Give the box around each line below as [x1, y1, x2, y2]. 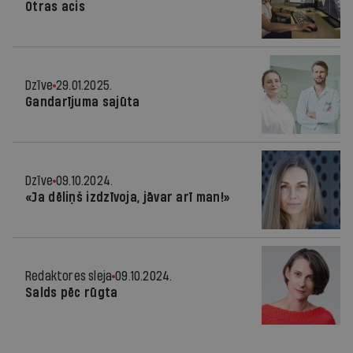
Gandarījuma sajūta [25, 95, 140, 109]
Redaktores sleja [25, 269, 113, 283]
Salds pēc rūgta [25, 286, 118, 299]
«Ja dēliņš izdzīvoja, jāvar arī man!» [25, 191, 231, 204]
